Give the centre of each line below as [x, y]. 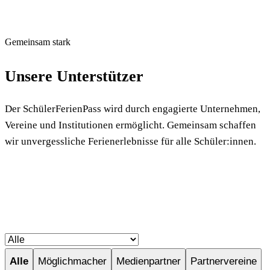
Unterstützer [100, 76]
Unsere [31, 76]
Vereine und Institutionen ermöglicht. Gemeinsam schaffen [130, 125]
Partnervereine [224, 262]
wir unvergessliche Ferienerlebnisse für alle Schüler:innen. [130, 141]
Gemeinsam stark [38, 42]
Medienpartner [149, 262]
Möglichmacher [72, 262]
